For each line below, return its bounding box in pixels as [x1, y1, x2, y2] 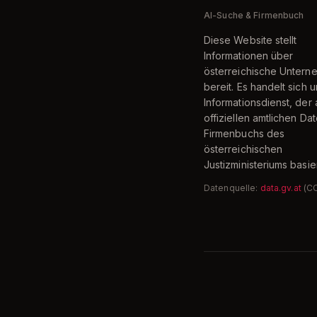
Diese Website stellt [204, 34, 297, 46]
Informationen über [204, 50, 294, 62]
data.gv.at [260, 183, 301, 193]
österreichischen [204, 143, 283, 155]
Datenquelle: [204, 183, 258, 193]
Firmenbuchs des [204, 127, 285, 139]
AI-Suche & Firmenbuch [204, 10, 304, 21]
